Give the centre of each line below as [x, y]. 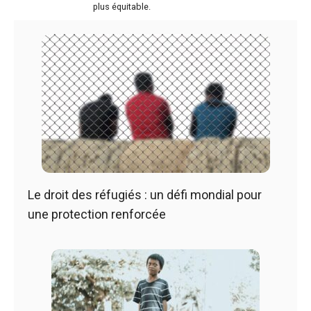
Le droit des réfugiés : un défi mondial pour [145, 195]
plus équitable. [122, 7]
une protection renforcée [97, 214]
